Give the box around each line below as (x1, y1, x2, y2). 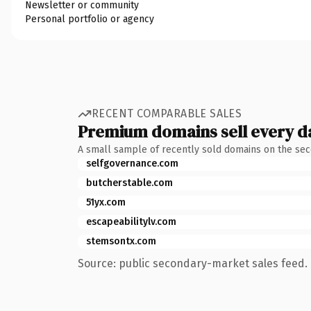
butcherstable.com (86, 176, 173, 189)
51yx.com (86, 196, 126, 208)
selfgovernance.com (86, 157, 178, 169)
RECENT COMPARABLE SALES (92, 107, 242, 120)
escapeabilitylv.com (86, 215, 176, 228)
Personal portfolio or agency (25, 12, 154, 25)
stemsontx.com (86, 235, 156, 247)
